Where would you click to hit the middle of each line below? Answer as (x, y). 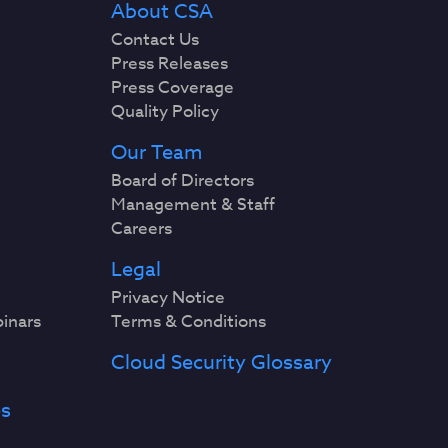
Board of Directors (183, 180)
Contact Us (155, 39)
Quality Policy (165, 111)
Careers (142, 228)
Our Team (157, 152)
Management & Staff (193, 204)
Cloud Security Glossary (222, 362)
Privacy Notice (168, 297)
